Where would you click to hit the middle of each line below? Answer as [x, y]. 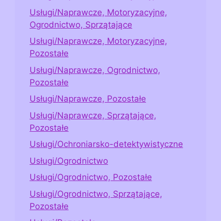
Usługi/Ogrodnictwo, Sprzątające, [96, 194]
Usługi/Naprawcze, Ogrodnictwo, [95, 70]
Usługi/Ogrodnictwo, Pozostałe [91, 177]
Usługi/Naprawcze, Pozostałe [88, 99]
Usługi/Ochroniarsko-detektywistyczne [106, 144]
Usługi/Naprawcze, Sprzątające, [93, 115]
